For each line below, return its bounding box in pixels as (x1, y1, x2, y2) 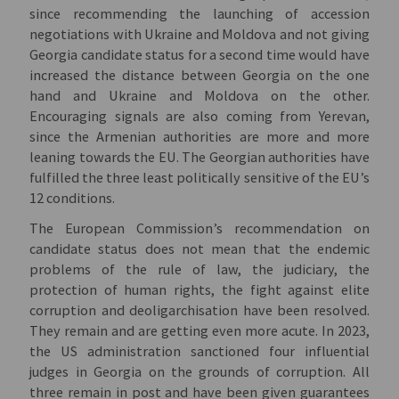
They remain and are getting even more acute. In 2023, (29, 321, 370, 339)
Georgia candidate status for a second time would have (29, 45, 370, 64)
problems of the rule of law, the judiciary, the (29, 259, 370, 278)
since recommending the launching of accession (29, 4, 370, 23)
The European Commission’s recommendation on (29, 218, 370, 237)
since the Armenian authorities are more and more (29, 127, 370, 146)
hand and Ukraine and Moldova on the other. (29, 86, 370, 105)
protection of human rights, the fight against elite (29, 280, 370, 298)
